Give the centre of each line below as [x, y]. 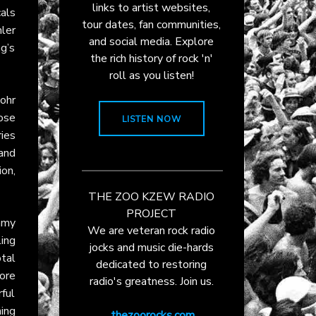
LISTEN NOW [151, 119]
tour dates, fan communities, [152, 24]
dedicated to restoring [152, 264]
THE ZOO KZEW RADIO [152, 196]
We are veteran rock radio [152, 230]
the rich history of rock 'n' [151, 58]
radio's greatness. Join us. [151, 281]
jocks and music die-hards [151, 247]
